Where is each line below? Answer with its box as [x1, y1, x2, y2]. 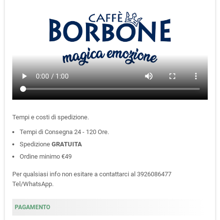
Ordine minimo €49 [20, 152, 72, 160]
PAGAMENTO [15, 203, 50, 211]
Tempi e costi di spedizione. [12, 113, 89, 121]
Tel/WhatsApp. [12, 180, 55, 188]
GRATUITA [52, 140, 82, 148]
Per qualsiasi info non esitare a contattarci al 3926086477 [12, 170, 171, 178]
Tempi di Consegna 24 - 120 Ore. [20, 128, 109, 136]
